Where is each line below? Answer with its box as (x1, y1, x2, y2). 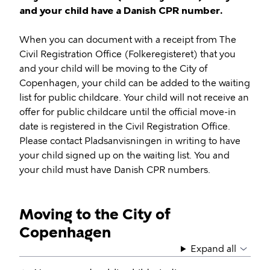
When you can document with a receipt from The (19, 34, 236, 45)
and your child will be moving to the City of (19, 63, 207, 74)
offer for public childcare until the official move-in (19, 107, 236, 118)
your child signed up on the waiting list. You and (19, 150, 230, 161)
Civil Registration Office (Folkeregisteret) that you (19, 49, 236, 60)
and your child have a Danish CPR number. (19, 5, 222, 16)
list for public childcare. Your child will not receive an (19, 92, 249, 103)
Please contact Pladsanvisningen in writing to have (19, 136, 240, 146)
